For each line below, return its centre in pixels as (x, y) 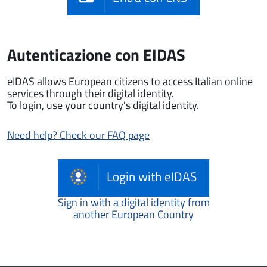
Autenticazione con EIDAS (96, 55)
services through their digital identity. (91, 94)
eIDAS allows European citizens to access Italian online (130, 82)
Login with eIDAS (151, 176)
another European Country (133, 215)
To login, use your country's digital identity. (103, 105)
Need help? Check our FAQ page (78, 135)
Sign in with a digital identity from (133, 203)
